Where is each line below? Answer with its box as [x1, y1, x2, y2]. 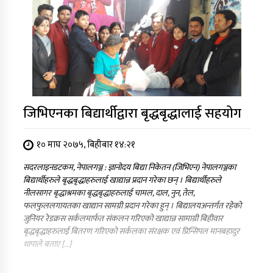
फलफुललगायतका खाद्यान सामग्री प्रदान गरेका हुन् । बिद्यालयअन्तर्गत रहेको [23, 198, 241, 213]
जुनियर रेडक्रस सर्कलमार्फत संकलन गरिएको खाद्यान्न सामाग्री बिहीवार [23, 211, 223, 225]
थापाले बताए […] [23, 236, 71, 251]
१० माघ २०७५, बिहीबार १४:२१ [36, 136, 135, 152]
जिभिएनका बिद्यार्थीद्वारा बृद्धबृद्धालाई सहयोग [23, 101, 241, 125]
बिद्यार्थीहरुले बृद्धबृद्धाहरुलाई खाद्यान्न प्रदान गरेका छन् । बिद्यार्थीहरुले [23, 172, 221, 187]
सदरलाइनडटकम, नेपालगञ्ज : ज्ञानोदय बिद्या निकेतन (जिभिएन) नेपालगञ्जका [23, 160, 236, 174]
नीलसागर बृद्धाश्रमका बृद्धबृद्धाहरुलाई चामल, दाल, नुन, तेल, [23, 185, 194, 200]
